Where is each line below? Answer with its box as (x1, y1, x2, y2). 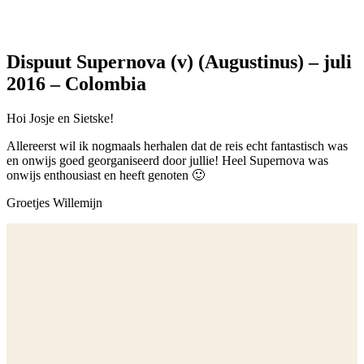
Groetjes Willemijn (6, 196, 102, 210)
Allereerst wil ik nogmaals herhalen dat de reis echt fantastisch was (6, 139, 348, 153)
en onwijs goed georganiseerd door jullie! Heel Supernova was (6, 154, 328, 167)
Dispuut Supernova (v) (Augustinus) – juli (6, 51, 352, 73)
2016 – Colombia (6, 73, 146, 95)
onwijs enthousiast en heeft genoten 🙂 (6, 168, 205, 182)
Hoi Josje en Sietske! (6, 111, 114, 125)
